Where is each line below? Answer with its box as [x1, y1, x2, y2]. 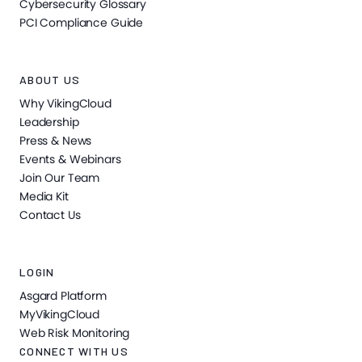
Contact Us [19, 207, 81, 224]
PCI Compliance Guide [19, 15, 144, 32]
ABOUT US [19, 73, 80, 87]
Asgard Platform [19, 288, 107, 305]
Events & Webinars [19, 151, 121, 168]
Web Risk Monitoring [19, 325, 130, 342]
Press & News [19, 133, 92, 149]
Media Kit [19, 188, 69, 205]
